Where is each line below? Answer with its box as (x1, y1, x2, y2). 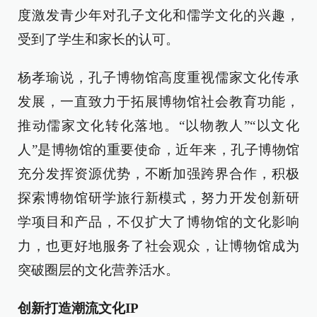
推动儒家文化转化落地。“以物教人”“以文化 (18, 118, 299, 134)
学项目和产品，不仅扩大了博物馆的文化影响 (18, 214, 299, 230)
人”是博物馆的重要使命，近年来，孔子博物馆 (18, 142, 299, 158)
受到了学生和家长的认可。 (18, 32, 179, 47)
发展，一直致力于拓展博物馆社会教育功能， (18, 94, 299, 110)
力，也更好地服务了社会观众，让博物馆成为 (18, 238, 299, 254)
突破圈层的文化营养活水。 (18, 263, 179, 278)
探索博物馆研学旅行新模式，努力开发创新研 (18, 190, 299, 206)
